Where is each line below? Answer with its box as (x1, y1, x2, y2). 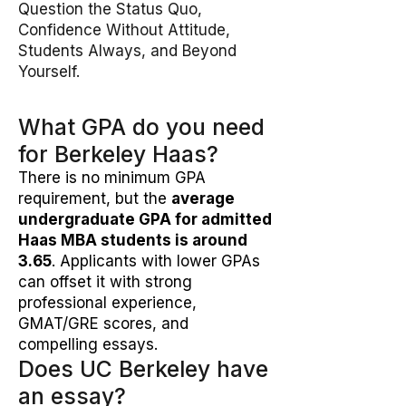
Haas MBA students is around (18, 231, 247, 249)
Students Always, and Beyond (18, 42, 237, 60)
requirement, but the (18, 189, 171, 208)
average (171, 189, 235, 208)
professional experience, (18, 294, 197, 312)
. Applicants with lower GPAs (52, 252, 260, 270)
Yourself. (18, 63, 80, 81)
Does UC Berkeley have (18, 355, 268, 382)
